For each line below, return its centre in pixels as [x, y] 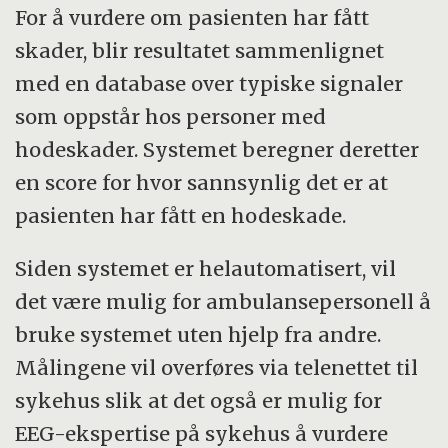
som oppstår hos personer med [171, 117]
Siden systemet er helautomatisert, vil [206, 269]
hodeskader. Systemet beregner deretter [217, 150]
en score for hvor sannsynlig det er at [202, 183]
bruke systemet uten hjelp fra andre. [198, 335]
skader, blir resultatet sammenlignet [200, 51]
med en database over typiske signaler [209, 84]
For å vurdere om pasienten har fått [192, 18]
